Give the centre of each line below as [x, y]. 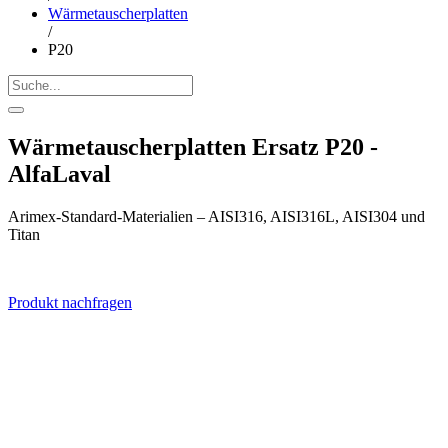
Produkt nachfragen [70, 303]
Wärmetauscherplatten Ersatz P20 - [193, 147]
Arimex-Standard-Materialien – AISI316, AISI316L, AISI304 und [216, 217]
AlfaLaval [59, 174]
